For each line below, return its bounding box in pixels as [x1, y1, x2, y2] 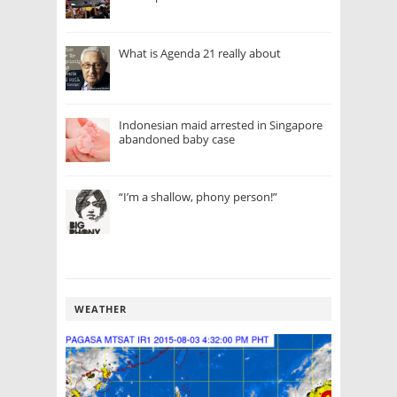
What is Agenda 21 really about [119, 45, 281, 62]
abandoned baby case [119, 131, 235, 148]
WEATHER [74, 302, 127, 316]
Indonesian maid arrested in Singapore [119, 117, 323, 134]
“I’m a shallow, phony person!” [119, 189, 277, 206]
